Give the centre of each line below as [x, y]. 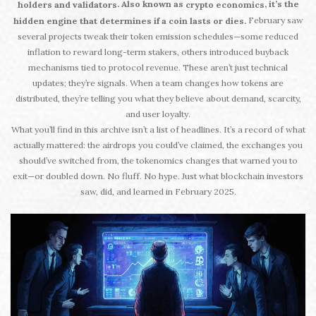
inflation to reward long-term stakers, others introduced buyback [158, 52]
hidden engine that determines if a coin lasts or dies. [129, 21]
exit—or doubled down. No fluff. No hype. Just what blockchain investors [158, 176]
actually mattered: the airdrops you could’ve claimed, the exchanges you [158, 145]
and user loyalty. [158, 114]
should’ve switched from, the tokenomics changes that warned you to [158, 161]
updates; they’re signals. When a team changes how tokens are [158, 83]
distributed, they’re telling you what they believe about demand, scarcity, [158, 99]
